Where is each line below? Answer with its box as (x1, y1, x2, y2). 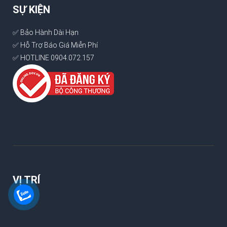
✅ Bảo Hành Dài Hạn (12, 28, 79, 37)
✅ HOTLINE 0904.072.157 (12, 54, 94, 62)
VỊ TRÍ (12, 174, 40, 186)
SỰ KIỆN (12, 4, 50, 16)
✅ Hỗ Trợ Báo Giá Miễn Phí (12, 41, 98, 50)
